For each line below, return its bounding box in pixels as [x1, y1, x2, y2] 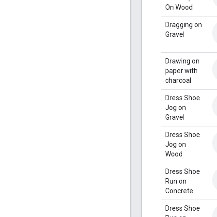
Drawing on [165, 57, 200, 65]
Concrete [165, 186, 193, 195]
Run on [165, 177, 186, 185]
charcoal [165, 76, 191, 84]
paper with [165, 66, 198, 75]
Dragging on [165, 20, 202, 29]
